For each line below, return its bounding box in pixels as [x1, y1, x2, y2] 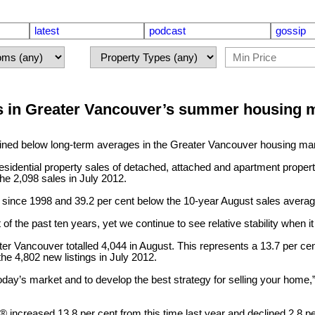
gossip [276, 25, 306, 37]
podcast [149, 25, 186, 37]
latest [34, 25, 59, 37]
